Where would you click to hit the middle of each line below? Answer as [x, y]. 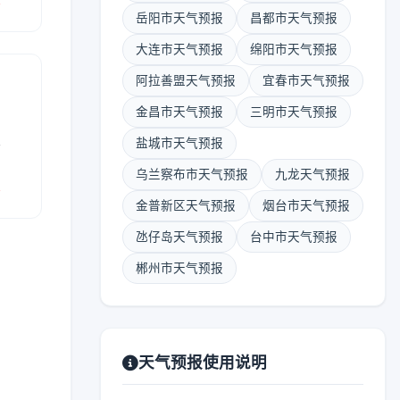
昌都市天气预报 [294, 18]
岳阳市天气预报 [179, 18]
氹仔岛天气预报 [179, 237]
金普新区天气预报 [186, 205]
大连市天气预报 [179, 49]
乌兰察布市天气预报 [192, 174]
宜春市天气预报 [306, 80]
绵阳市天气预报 [294, 49]
